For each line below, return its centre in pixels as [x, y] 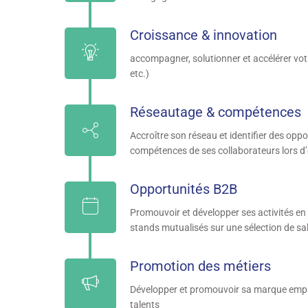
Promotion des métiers [200, 266]
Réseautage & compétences [215, 112]
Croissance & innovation [203, 35]
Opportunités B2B [183, 189]
